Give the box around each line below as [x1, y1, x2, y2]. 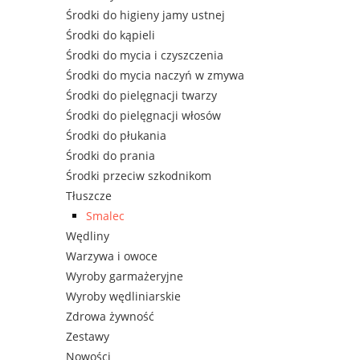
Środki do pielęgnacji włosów [66, 108, 221, 124]
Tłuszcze [66, 188, 112, 204]
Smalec [86, 208, 125, 224]
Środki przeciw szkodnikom [66, 168, 211, 184]
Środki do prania [66, 148, 155, 164]
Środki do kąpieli [66, 27, 155, 43]
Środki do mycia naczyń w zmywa [66, 67, 244, 84]
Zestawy [66, 329, 109, 345]
